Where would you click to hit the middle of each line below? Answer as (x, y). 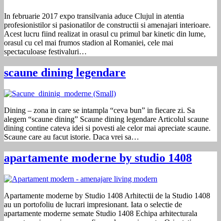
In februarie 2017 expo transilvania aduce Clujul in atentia (94, 16)
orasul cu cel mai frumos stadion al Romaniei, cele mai (89, 43)
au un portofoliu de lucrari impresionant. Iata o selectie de (93, 204)
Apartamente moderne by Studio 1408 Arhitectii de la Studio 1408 (107, 195)
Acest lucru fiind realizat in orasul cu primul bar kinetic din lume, (105, 34)
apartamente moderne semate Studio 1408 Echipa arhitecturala (101, 213)
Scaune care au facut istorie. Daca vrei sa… (72, 137)
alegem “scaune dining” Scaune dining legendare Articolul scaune (106, 119)
